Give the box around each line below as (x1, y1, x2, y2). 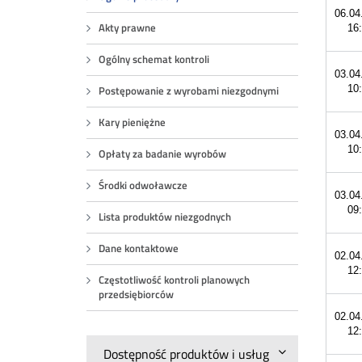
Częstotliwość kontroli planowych (99, 272, 250, 288)
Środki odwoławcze (99, 178, 188, 193)
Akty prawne (99, 20, 157, 36)
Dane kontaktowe (99, 241, 179, 256)
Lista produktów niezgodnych (99, 209, 232, 225)
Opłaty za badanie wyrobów (99, 146, 227, 162)
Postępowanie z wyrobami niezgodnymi (99, 83, 280, 99)
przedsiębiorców (99, 287, 175, 302)
